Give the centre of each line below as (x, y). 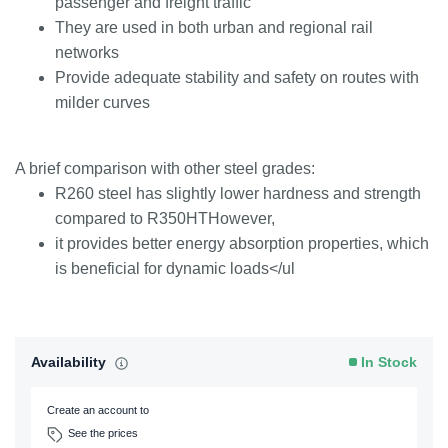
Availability (70, 362)
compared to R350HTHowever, (165, 218)
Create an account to (98, 410)
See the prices (103, 433)
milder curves (102, 102)
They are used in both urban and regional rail (214, 27)
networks (87, 52)
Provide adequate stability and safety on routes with (237, 77)
